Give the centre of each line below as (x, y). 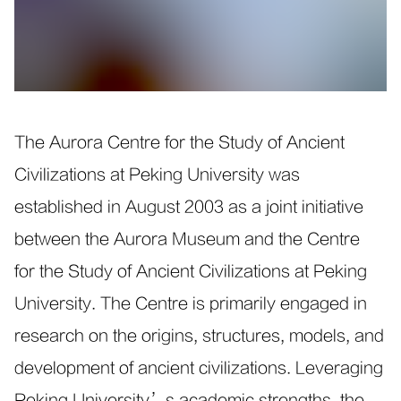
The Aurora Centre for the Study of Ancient (179, 143)
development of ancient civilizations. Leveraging (199, 369)
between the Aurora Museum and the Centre (187, 240)
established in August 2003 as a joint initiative (189, 208)
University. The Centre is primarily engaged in (191, 304)
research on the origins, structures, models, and (199, 337)
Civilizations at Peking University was (157, 175)
